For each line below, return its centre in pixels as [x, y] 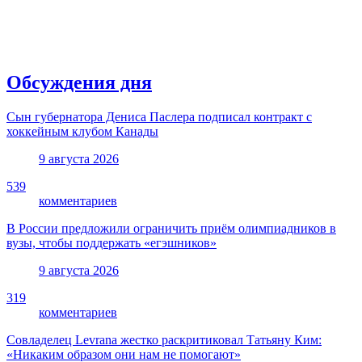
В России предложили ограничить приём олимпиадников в [171, 228]
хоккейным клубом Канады [82, 131]
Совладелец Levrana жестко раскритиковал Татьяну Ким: [164, 339]
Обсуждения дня [79, 82]
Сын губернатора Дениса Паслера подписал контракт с [159, 116]
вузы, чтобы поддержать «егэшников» [112, 242]
